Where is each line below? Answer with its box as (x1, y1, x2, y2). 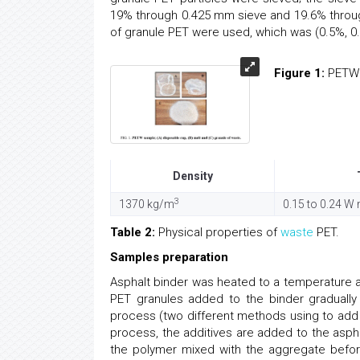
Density (172, 169, 213, 182)
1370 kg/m (119, 197, 174, 211)
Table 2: (110, 224, 155, 239)
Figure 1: (273, 66, 325, 80)
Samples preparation (110, 249, 228, 264)
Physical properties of (155, 224, 280, 239)
